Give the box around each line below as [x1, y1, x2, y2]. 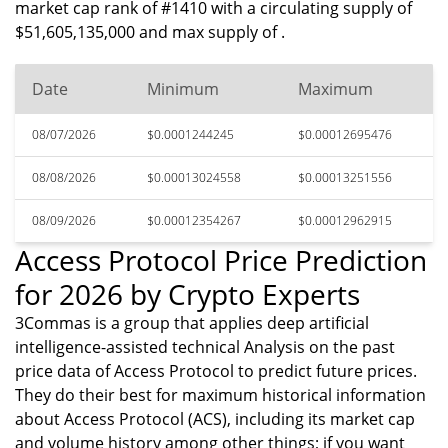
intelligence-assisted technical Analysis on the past [15, 336, 395, 358]
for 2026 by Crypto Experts [15, 275, 360, 313]
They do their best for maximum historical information [15, 384, 426, 406]
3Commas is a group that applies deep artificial [15, 312, 369, 334]
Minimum [147, 78, 219, 100]
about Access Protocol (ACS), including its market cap [15, 408, 415, 430]
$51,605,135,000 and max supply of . [15, 21, 285, 43]
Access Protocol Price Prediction [15, 241, 427, 279]
